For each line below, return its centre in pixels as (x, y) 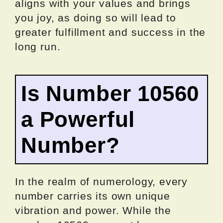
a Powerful (78, 119)
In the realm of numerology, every (102, 182)
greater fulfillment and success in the (111, 32)
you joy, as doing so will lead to (96, 18)
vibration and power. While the (93, 211)
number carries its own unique (93, 196)
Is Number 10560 (110, 94)
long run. (38, 47)
